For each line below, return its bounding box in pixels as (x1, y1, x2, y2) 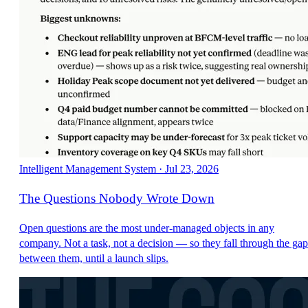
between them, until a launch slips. (19, 252, 168, 264)
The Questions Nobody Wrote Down (19, 190, 214, 206)
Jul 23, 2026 (165, 163, 219, 175)
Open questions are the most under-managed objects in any (19, 221, 274, 234)
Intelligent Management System (19, 163, 156, 175)
